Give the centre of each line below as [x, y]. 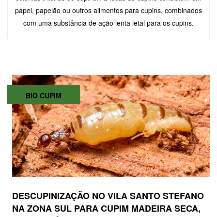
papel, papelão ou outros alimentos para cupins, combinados [108, 10]
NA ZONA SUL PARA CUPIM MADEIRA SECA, [106, 209]
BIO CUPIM [44, 96]
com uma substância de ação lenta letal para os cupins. [108, 23]
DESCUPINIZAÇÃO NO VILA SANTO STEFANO [108, 196]
